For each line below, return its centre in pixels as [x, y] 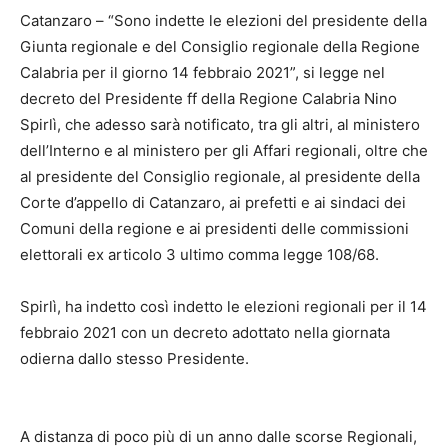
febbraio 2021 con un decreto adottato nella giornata [205, 332]
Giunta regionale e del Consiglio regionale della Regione [220, 46]
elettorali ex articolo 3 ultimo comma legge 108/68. [199, 254]
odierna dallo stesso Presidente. [136, 358]
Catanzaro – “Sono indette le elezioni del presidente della [223, 20]
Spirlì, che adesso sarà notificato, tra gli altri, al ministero [220, 124]
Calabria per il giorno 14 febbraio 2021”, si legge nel [202, 72]
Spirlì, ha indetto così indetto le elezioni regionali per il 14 [223, 306]
